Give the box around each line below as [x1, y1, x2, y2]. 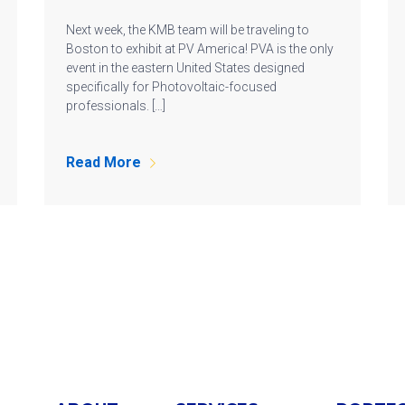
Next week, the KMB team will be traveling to [66, 23, 309, 38]
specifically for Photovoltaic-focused [66, 80, 277, 95]
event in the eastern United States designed [66, 61, 305, 76]
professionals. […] [66, 99, 165, 114]
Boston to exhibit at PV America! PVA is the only [66, 42, 334, 57]
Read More [66, 154, 141, 172]
